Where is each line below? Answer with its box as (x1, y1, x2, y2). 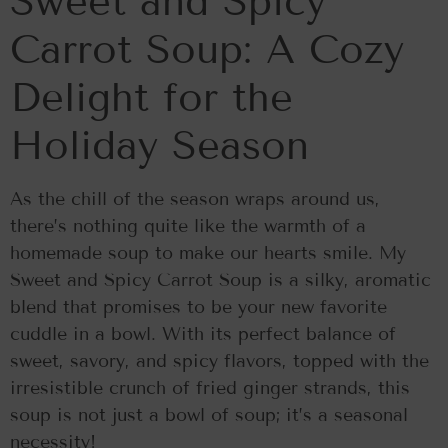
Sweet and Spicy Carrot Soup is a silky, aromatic (10, 268, 431, 291)
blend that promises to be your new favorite (10, 295, 387, 318)
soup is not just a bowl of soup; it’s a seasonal (10, 403, 408, 426)
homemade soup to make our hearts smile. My (10, 241, 406, 264)
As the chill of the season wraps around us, (10, 187, 380, 210)
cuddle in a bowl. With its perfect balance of (10, 322, 396, 345)
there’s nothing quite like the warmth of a (10, 214, 366, 237)
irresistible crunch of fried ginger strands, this (10, 376, 410, 399)
